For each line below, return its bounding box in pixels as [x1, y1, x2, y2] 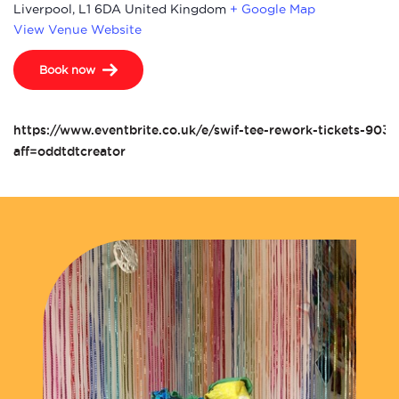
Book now [39, 62, 95, 76]
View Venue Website [13, 21, 142, 37]
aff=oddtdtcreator [13, 143, 126, 159]
